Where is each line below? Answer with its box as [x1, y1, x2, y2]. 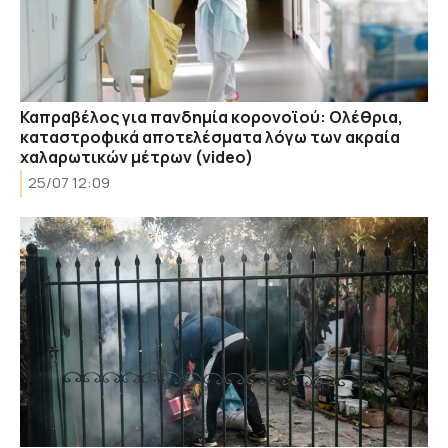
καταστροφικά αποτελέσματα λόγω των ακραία [20, 126, 400, 148]
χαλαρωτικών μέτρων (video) [20, 146, 253, 168]
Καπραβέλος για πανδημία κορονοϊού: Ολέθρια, [20, 106, 403, 128]
